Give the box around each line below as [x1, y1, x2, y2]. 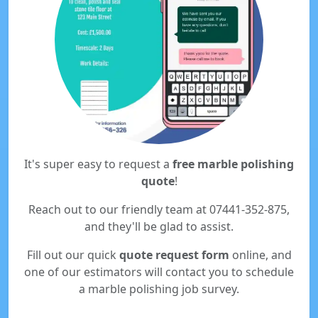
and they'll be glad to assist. [84, 219, 234, 234]
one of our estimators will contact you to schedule [24, 264, 294, 280]
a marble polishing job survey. [79, 281, 239, 297]
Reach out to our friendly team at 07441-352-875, [28, 202, 290, 217]
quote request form [119, 247, 229, 263]
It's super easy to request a [24, 156, 172, 172]
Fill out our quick [26, 247, 119, 263]
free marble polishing [172, 156, 294, 172]
